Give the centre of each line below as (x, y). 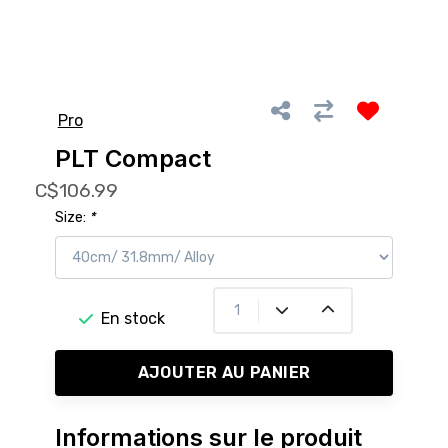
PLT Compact (133, 159)
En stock (133, 318)
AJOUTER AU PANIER (224, 373)
